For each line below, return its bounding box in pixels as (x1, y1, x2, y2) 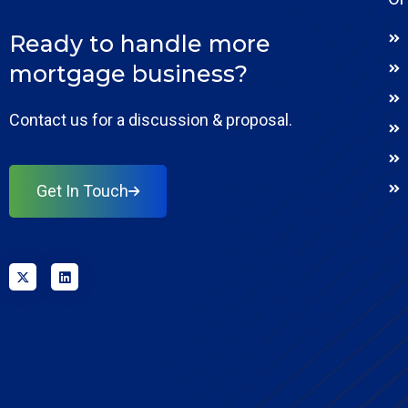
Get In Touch (36, 180, 128, 200)
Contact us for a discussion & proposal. (9, 109, 292, 129)
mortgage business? (9, 59, 248, 87)
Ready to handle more (9, 29, 270, 57)
